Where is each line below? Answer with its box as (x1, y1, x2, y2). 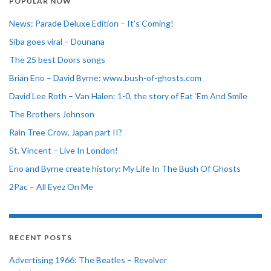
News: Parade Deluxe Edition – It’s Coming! (9, 18, 174, 28)
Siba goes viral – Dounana (9, 36, 105, 47)
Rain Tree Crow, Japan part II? (9, 126, 122, 137)
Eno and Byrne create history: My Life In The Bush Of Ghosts (9, 163, 241, 174)
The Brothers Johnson (9, 108, 94, 119)
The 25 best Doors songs (9, 54, 105, 65)
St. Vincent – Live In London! (9, 145, 118, 155)
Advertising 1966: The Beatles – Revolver (9, 254, 167, 265)
